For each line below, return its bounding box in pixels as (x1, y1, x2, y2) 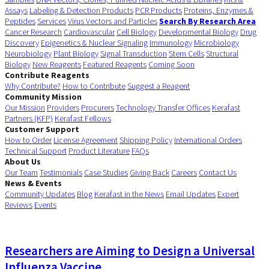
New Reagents (32, 58, 81, 70)
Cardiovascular (64, 26, 115, 37)
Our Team (5, 166, 38, 178)
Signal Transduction (100, 47, 167, 59)
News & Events (5, 177, 62, 189)
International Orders (174, 134, 242, 145)
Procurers (81, 101, 114, 113)
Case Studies (84, 166, 128, 178)
